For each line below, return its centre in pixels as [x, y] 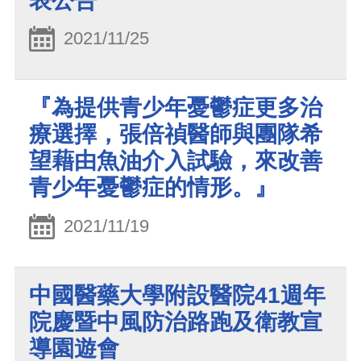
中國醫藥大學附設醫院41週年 [177, 295]
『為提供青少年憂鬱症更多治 [176, 108]
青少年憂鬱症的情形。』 [153, 188]
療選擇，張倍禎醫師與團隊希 [176, 135]
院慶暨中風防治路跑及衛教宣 [176, 322]
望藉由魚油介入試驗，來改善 [176, 161]
